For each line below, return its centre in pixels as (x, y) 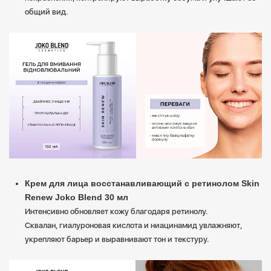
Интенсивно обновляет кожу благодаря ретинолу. (116, 212)
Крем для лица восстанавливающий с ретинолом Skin (142, 184)
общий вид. (46, 12)
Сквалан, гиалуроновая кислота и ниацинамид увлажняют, (133, 226)
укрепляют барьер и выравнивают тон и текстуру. (117, 240)
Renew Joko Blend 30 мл (77, 198)
